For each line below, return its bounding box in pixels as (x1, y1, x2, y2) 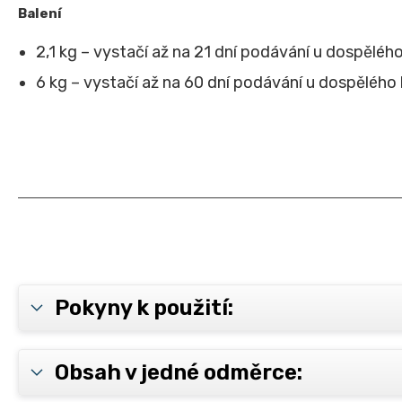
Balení (18, 5, 62, 22)
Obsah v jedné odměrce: (55, 360, 302, 386)
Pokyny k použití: (55, 295, 233, 321)
